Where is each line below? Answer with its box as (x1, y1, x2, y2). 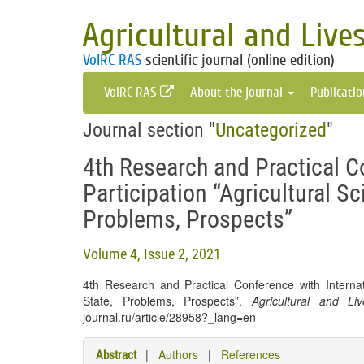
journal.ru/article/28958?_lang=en (83, 309, 256, 325)
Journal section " (83, 119, 215, 141)
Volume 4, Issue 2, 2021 (83, 245, 221, 262)
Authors (158, 346, 198, 362)
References (221, 346, 280, 362)
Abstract (96, 348, 136, 362)
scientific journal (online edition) (141, 51, 335, 69)
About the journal (190, 84, 286, 100)
